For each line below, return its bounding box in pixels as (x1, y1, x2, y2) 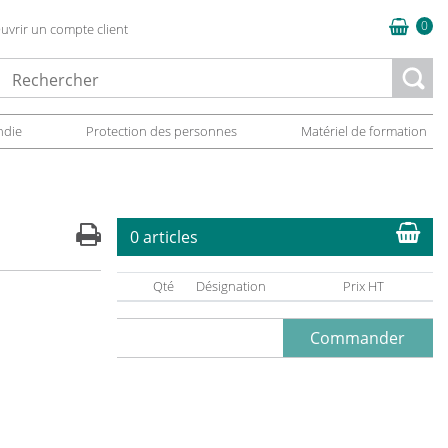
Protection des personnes (85, 122, 237, 140)
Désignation (196, 277, 267, 295)
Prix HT (343, 277, 385, 295)
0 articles (129, 226, 198, 248)
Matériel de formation (300, 122, 427, 140)
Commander (310, 327, 406, 349)
